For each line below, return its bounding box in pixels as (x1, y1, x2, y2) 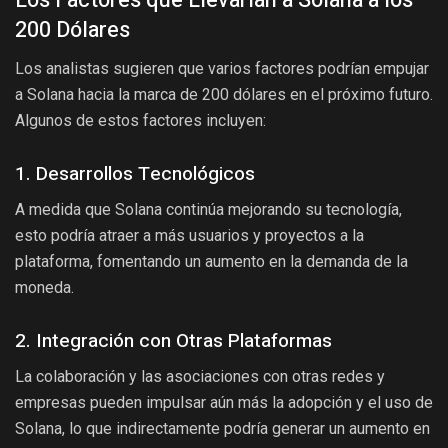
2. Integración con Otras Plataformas (15, 326, 332, 355)
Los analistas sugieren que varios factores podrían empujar (15, 59, 429, 79)
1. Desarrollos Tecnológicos (15, 159, 255, 188)
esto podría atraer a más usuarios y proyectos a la (15, 226, 364, 246)
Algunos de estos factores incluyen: (15, 111, 266, 131)
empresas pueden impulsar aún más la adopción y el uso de (15, 393, 433, 413)
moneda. (15, 278, 74, 298)
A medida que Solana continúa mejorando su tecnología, (15, 200, 402, 220)
